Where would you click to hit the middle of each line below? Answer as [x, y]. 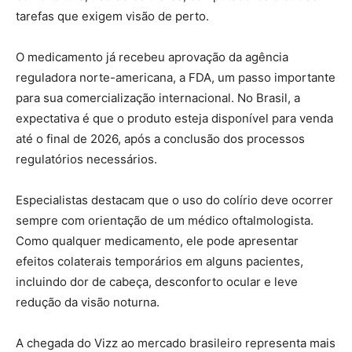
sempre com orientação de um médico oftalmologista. [165, 220]
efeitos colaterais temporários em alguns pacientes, [159, 261]
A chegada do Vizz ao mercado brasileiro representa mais [176, 343]
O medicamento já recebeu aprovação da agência [152, 57]
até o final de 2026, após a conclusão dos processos [160, 138]
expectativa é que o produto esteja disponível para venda [174, 118]
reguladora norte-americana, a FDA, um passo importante [176, 77]
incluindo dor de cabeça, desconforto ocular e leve [157, 281]
